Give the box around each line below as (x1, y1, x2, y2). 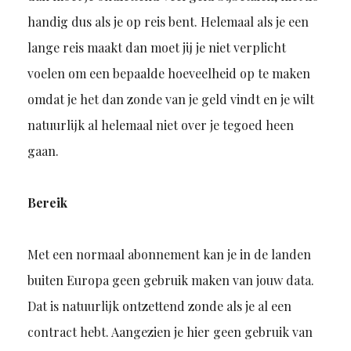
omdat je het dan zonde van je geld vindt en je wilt (27, 91, 314, 108)
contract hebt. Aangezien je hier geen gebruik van (27, 324, 313, 341)
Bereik (27, 194, 67, 212)
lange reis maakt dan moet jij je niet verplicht (27, 39, 286, 56)
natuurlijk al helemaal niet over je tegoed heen (27, 117, 294, 134)
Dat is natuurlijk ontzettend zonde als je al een (27, 298, 291, 315)
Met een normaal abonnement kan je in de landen (27, 246, 311, 263)
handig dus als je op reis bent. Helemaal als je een (27, 13, 309, 31)
